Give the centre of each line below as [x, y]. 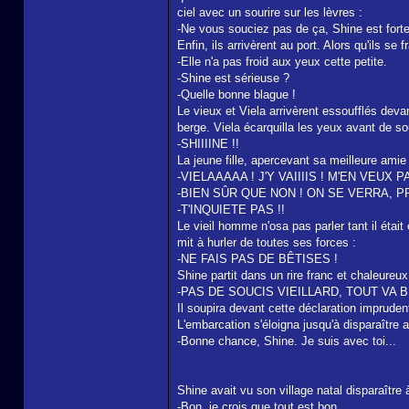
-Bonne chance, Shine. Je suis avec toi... [287, 341]
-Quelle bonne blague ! [236, 94]
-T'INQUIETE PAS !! [231, 210]
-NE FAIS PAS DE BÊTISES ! [257, 259]
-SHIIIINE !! [208, 144]
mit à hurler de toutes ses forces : [267, 242]
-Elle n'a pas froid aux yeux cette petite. [282, 62]
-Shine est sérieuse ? [233, 78]
